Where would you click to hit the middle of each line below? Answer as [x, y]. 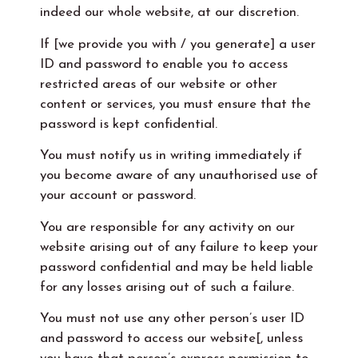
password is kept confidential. [129, 124]
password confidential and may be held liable [177, 267]
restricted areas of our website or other [159, 84]
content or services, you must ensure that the [175, 104]
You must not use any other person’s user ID [172, 318]
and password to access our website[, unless [171, 338]
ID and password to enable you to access [164, 64]
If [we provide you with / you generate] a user [178, 44]
